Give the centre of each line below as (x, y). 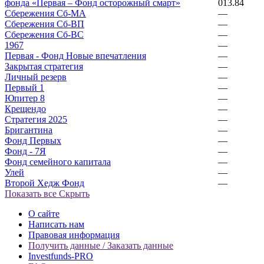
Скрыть (74, 193)
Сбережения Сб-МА (45, 13)
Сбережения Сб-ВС (44, 34)
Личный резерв (36, 77)
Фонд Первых (33, 140)
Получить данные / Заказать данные (101, 245)
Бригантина (29, 130)
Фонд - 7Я (25, 151)
